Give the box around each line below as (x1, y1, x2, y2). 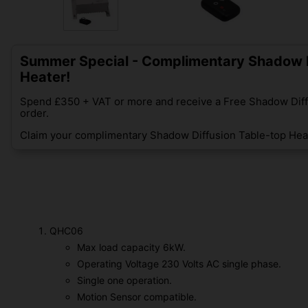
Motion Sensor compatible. (77, 290, 197, 302)
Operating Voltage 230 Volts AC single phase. (77, 257, 281, 269)
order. (20, 106, 49, 120)
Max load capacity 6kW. (77, 241, 186, 253)
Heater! (20, 68, 70, 85)
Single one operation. (77, 274, 172, 286)
